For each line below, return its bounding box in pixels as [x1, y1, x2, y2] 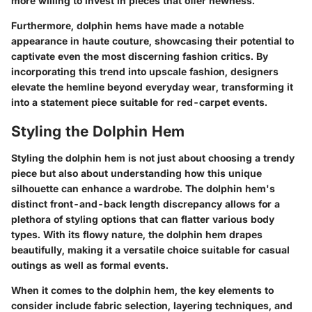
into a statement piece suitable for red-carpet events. [11, 96, 267, 109]
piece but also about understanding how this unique [11, 166, 262, 179]
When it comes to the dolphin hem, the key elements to [11, 283, 274, 296]
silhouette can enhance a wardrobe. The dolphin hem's [11, 182, 275, 194]
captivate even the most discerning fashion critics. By [11, 50, 268, 63]
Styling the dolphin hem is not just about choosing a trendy [11, 151, 295, 164]
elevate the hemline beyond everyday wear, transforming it [11, 81, 293, 93]
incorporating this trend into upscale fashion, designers [11, 65, 279, 78]
